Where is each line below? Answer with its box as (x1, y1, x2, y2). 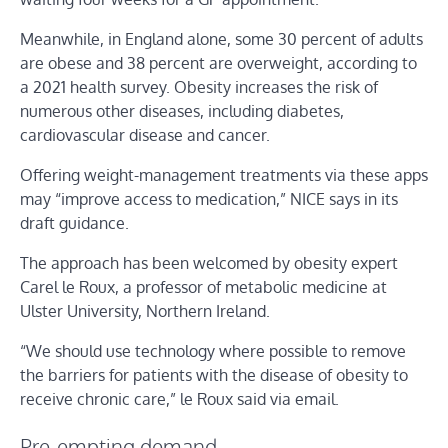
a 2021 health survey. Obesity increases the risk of (20, 76, 378, 97)
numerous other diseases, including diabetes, (20, 100, 344, 121)
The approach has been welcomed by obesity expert (20, 252, 398, 273)
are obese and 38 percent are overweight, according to (20, 52, 417, 73)
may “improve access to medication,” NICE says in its (20, 188, 398, 209)
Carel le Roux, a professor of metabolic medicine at (20, 276, 387, 297)
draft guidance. (20, 212, 129, 233)
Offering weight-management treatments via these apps (20, 164, 428, 185)
